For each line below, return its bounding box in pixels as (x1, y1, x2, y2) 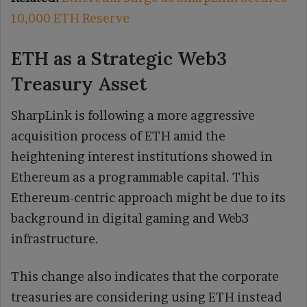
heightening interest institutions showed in (11, 149, 273, 164)
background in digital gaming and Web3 (11, 211, 249, 226)
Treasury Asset (11, 71, 147, 95)
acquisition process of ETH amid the (11, 129, 225, 144)
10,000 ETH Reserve (11, 10, 130, 25)
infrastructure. (11, 232, 99, 247)
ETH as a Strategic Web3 (11, 46, 227, 70)
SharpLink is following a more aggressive (11, 108, 255, 123)
